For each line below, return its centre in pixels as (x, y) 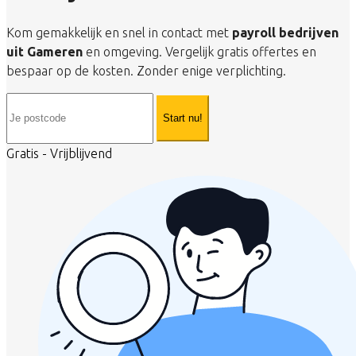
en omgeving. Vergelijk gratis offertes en (199, 51)
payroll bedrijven (285, 32)
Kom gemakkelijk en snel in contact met (119, 32)
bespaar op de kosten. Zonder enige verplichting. (146, 70)
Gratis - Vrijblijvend (59, 153)
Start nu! (183, 118)
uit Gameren (44, 51)
